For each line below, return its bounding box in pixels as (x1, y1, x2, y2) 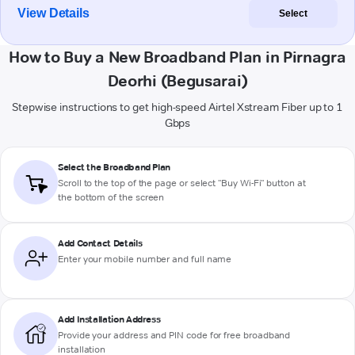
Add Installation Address (58, 313, 161, 326)
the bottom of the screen (58, 191, 165, 204)
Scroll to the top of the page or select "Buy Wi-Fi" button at (58, 177, 306, 189)
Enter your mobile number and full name (58, 253, 232, 265)
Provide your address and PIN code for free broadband (58, 329, 291, 342)
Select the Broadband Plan (58, 161, 170, 174)
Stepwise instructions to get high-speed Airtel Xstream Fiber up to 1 (11, 100, 344, 115)
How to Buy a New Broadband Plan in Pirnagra (9, 48, 346, 67)
